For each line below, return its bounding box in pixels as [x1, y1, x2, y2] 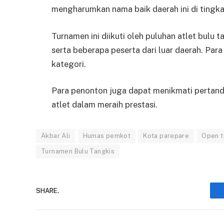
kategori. [51, 58, 86, 69]
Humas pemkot [82, 132, 131, 140]
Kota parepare [143, 132, 189, 140]
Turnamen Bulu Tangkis [41, 147, 115, 155]
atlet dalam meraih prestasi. [51, 99, 157, 110]
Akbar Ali [41, 132, 70, 140]
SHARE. [36, 186, 59, 194]
